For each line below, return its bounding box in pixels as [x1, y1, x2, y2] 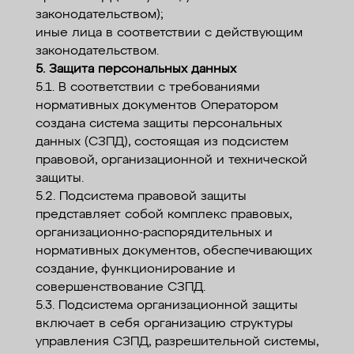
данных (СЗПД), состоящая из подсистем [35, 136, 288, 149]
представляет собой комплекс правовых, [35, 209, 292, 222]
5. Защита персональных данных [35, 63, 236, 77]
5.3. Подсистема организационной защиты [35, 299, 298, 313]
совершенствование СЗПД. [35, 281, 205, 295]
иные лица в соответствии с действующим [35, 27, 303, 40]
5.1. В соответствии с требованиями [35, 81, 260, 95]
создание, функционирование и [35, 263, 235, 277]
